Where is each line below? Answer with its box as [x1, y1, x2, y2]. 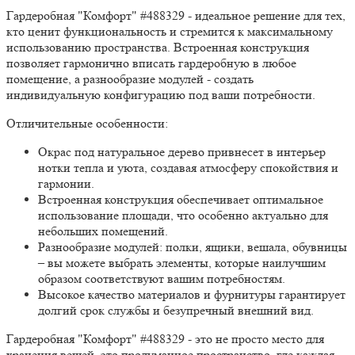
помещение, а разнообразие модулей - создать [6, 71, 254, 87]
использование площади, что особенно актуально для [38, 208, 328, 223]
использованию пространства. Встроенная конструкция [6, 40, 309, 55]
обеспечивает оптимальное [174, 192, 323, 208]
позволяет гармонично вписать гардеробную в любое [6, 55, 296, 71]
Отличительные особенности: [6, 116, 168, 132]
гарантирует [276, 287, 345, 303]
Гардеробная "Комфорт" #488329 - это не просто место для [6, 331, 324, 347]
